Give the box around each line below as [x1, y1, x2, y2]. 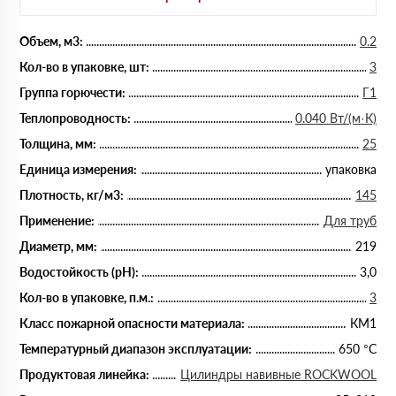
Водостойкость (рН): [19, 264, 139, 279]
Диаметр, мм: [19, 239, 97, 254]
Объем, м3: [19, 34, 83, 49]
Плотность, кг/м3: [19, 187, 124, 202]
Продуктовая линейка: [19, 367, 149, 382]
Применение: [19, 213, 95, 228]
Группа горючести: [19, 85, 126, 100]
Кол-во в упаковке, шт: [19, 59, 149, 74]
